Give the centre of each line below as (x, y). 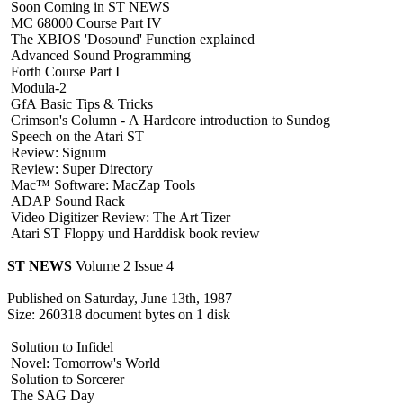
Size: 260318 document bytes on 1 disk (119, 314)
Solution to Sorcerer (66, 379)
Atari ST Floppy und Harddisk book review (134, 233)
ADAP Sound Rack (66, 201)
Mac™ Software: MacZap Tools (101, 184)
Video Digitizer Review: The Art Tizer (119, 217)
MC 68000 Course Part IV (85, 22)
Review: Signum (57, 152)
